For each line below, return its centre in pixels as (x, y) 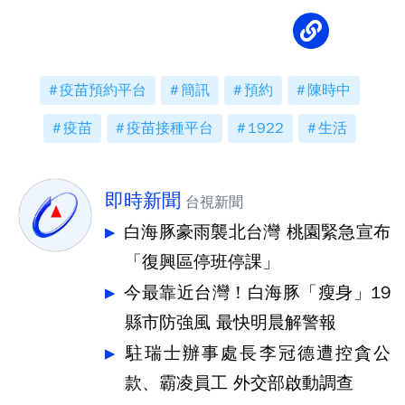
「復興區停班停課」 (202, 262)
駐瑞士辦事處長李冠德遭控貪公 (258, 353)
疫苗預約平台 (103, 90)
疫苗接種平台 (170, 128)
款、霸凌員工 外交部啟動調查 (239, 383)
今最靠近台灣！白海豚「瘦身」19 (257, 293)
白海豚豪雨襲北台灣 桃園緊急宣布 (257, 232)
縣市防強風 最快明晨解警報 (231, 323)
